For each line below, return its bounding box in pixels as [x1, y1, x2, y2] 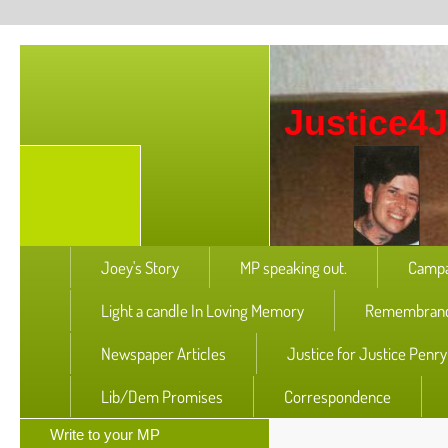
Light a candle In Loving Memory [101, 300, 304, 321]
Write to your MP [50, 426, 160, 443]
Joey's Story [101, 257, 179, 278]
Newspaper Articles [101, 343, 226, 364]
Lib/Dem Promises [101, 386, 223, 407]
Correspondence [284, 386, 391, 407]
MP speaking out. [240, 257, 347, 278]
